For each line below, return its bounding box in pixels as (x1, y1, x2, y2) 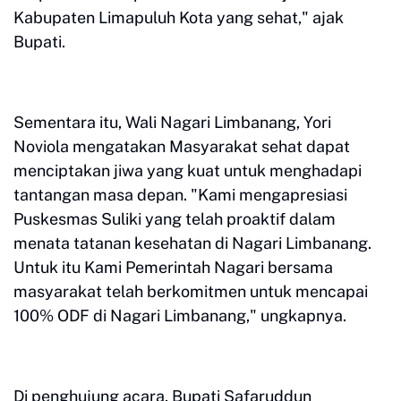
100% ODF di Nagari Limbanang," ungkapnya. (13, 306, 346, 325)
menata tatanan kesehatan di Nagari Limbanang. (13, 234, 371, 252)
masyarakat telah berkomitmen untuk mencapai (13, 282, 368, 301)
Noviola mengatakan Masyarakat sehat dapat (13, 137, 350, 156)
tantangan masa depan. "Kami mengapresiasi (13, 185, 347, 204)
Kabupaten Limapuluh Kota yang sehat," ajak (13, 8, 344, 27)
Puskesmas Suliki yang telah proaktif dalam (13, 209, 336, 228)
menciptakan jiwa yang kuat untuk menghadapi (13, 161, 362, 180)
